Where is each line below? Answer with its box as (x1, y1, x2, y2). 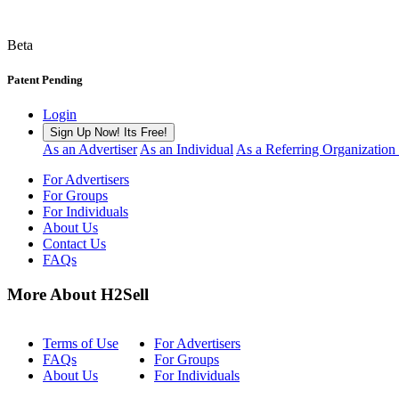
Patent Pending (7, 73, 83, 87)
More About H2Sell (7, 285, 149, 305)
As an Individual (140, 142, 233, 158)
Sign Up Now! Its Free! (50, 126, 167, 140)
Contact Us (43, 236, 106, 252)
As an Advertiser (43, 142, 137, 158)
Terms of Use (43, 335, 118, 351)
